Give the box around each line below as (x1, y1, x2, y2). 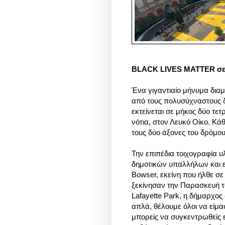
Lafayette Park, (132, 191, 183, 200)
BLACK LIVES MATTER (132, 65, 215, 74)
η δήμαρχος (183, 191, 222, 200)
